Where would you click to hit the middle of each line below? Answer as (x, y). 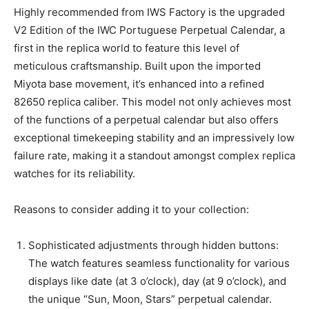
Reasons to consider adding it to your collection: (131, 210)
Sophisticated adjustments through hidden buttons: (153, 246)
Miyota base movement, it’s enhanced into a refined (139, 84)
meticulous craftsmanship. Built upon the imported (137, 66)
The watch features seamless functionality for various (159, 263)
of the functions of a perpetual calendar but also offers (146, 120)
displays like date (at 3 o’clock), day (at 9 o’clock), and (157, 281)
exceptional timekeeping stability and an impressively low (154, 138)
